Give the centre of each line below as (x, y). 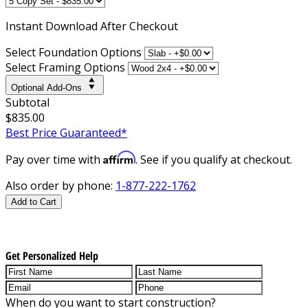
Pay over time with (54, 159)
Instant (25, 26)
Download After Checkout (112, 26)
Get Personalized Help (52, 255)
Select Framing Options (65, 67)
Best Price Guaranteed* (66, 132)
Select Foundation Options (74, 52)
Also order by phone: (60, 185)
